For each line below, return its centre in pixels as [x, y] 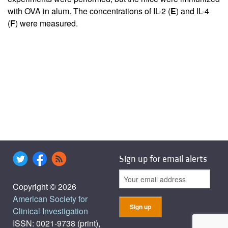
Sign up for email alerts [163, 159]
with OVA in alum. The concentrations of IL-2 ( [89, 11]
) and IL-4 [193, 11]
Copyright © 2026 [45, 187]
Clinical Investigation [50, 211]
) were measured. [47, 23]
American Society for [50, 199]
